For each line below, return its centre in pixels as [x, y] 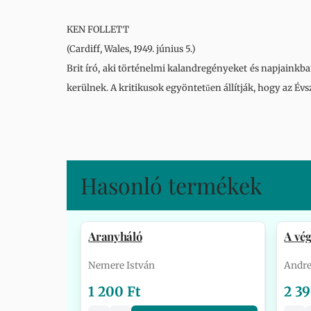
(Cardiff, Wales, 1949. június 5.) [132, 49]
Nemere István [122, 265]
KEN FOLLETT [99, 30]
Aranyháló [115, 236]
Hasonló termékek [171, 185]
